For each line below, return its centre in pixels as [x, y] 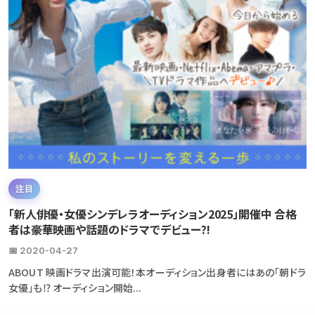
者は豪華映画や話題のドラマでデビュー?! [109, 229]
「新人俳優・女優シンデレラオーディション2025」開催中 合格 [153, 213]
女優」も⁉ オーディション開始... [75, 287]
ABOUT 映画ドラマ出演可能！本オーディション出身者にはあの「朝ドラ [157, 272]
